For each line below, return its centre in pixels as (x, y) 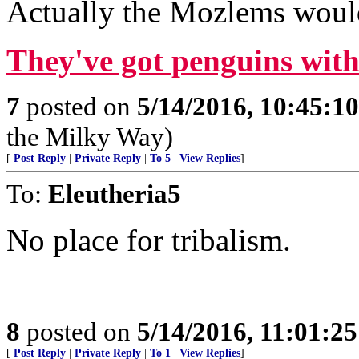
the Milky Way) (90, 137)
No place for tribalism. (149, 240)
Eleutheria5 (115, 194)
